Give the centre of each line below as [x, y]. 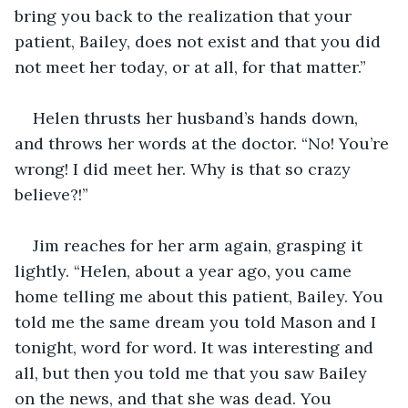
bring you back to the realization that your [185, 15]
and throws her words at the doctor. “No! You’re [204, 143]
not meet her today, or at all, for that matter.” [190, 66]
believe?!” [51, 194]
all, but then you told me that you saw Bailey [193, 372]
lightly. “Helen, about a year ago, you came [185, 270]
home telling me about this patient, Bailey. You [201, 296]
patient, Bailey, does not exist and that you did [200, 41]
